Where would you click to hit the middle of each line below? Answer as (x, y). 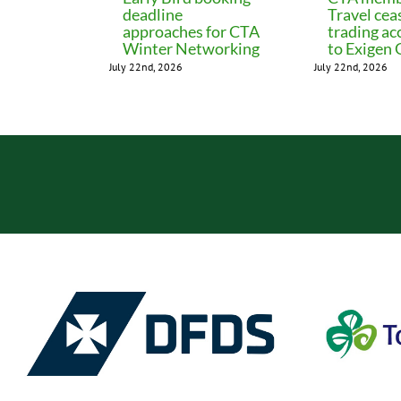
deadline (153, 14)
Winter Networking (191, 48)
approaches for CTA (191, 31)
